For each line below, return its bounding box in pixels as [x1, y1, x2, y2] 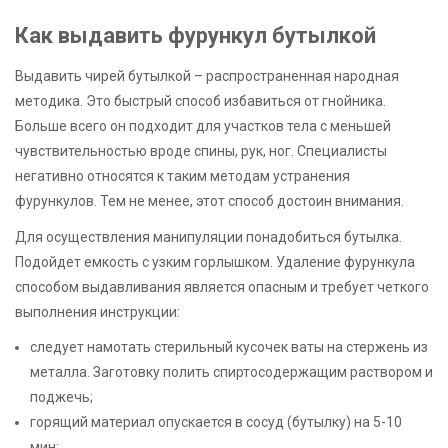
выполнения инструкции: [15, 304, 180, 321]
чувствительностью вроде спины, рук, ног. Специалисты [15, 142, 387, 159]
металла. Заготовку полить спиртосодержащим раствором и [30, 364, 433, 381]
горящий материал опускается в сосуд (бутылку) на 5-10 [30, 414, 402, 431]
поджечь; [30, 389, 93, 406]
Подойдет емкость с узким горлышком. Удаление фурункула [15, 254, 415, 271]
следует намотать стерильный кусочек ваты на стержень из [30, 339, 428, 356]
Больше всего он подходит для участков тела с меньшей [15, 117, 391, 134]
